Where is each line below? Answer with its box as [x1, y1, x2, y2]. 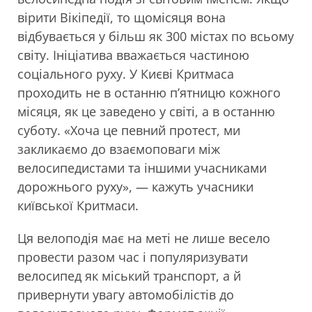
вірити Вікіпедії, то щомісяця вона [17, 9, 226, 26]
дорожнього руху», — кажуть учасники [17, 178, 253, 196]
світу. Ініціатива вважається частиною [17, 47, 249, 64]
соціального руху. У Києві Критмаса [17, 65, 234, 83]
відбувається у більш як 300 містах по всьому [17, 28, 294, 45]
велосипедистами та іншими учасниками [17, 159, 267, 177]
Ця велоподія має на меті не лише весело [17, 230, 270, 247]
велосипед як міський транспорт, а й [17, 267, 241, 285]
